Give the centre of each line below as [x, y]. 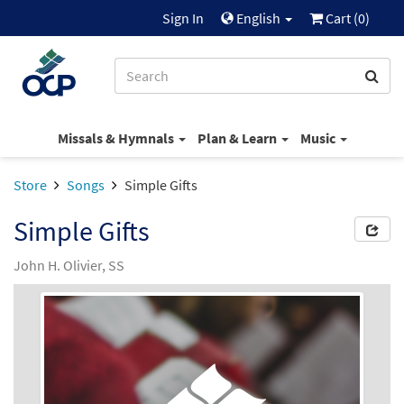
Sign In [183, 18]
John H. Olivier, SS [69, 265]
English [258, 18]
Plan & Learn [238, 138]
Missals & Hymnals [117, 138]
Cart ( [340, 18]
